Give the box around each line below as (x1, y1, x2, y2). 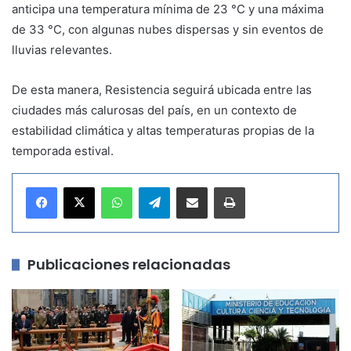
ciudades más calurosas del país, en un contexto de (12, 102, 297, 118)
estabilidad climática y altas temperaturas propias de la (12, 122, 314, 138)
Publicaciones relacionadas (27, 254, 230, 274)
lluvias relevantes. (12, 42, 112, 57)
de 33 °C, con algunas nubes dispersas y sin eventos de (12, 21, 324, 37)
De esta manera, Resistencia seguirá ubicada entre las (12, 81, 312, 97)
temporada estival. (12, 143, 114, 158)
